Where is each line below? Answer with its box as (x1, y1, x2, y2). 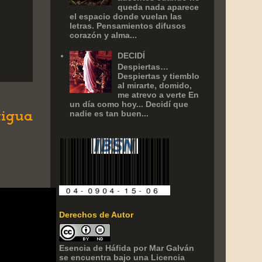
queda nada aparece (118, 2, 199, 12)
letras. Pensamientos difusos (69, 20, 186, 30)
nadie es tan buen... (69, 109, 149, 119)
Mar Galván (149, 243, 194, 253)
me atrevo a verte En (118, 90, 199, 100)
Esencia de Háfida (59, 243, 131, 253)
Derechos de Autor (59, 210, 133, 220)
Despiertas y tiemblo (118, 71, 200, 81)
